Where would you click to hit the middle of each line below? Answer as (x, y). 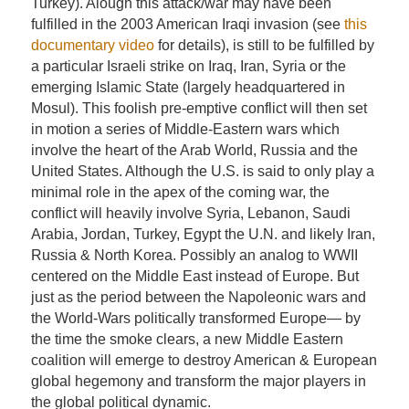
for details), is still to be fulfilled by (264, 46)
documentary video (92, 46)
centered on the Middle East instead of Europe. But (194, 277)
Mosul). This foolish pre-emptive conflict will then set (199, 109)
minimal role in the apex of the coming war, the (180, 193)
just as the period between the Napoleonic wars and (198, 298)
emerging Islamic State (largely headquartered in (188, 88)
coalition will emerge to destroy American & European (204, 361)
